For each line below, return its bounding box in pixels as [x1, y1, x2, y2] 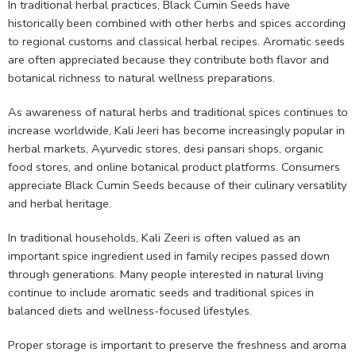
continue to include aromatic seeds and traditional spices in [8, 284, 314, 301]
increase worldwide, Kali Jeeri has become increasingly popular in [8, 122, 345, 139]
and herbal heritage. [8, 195, 111, 212]
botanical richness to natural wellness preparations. [8, 70, 275, 87]
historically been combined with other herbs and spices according [8, 15, 346, 32]
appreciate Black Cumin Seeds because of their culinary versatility [8, 177, 346, 194]
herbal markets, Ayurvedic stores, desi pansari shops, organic [8, 141, 323, 157]
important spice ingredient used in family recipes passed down [8, 248, 330, 265]
